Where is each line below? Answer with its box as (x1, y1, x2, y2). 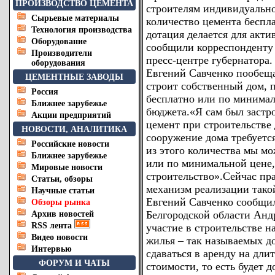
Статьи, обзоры (31, 174, 93, 184)
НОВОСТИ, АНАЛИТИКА (21, 125, 127, 134)
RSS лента (31, 221, 74, 230)
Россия (31, 87, 58, 96)
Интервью (31, 244, 72, 254)
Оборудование (31, 37, 87, 46)
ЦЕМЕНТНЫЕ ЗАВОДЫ (25, 72, 123, 82)
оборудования (31, 58, 85, 68)
